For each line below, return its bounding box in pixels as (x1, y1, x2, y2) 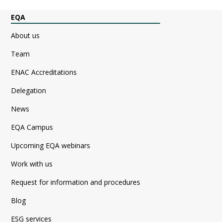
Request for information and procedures (11, 177, 141, 187)
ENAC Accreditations (11, 67, 77, 77)
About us (11, 31, 40, 41)
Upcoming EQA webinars (11, 141, 91, 151)
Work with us (11, 159, 53, 169)
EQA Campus (11, 122, 54, 132)
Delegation (11, 86, 47, 96)
